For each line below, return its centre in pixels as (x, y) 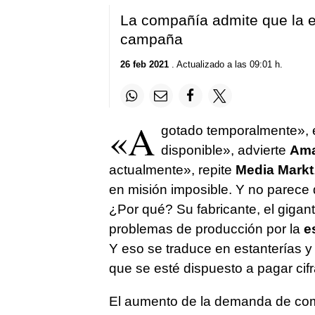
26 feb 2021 (144, 65)
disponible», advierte (225, 150)
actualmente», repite (170, 170)
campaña (151, 39)
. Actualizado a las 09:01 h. (225, 65)
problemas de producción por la (206, 229)
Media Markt (272, 170)
